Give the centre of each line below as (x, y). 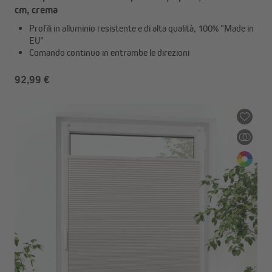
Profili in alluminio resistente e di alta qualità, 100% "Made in (141, 28)
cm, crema (36, 10)
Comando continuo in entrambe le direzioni (109, 53)
